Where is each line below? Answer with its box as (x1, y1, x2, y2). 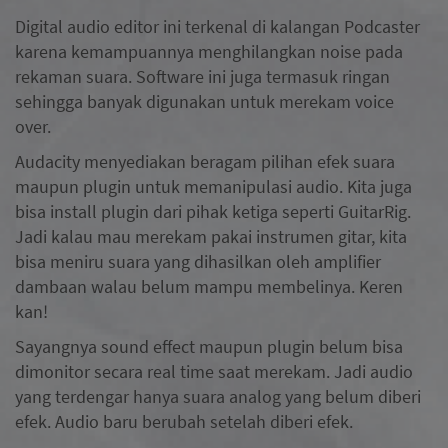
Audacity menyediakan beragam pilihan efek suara (15, 149, 395, 173)
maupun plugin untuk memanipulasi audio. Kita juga (15, 174, 412, 198)
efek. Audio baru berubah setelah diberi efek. (15, 409, 357, 433)
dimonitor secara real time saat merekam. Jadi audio (15, 359, 413, 383)
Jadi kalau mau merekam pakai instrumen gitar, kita (15, 224, 407, 248)
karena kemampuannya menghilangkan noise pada (15, 39, 403, 63)
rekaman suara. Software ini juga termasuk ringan (15, 64, 390, 88)
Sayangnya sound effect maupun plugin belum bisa (15, 334, 403, 358)
